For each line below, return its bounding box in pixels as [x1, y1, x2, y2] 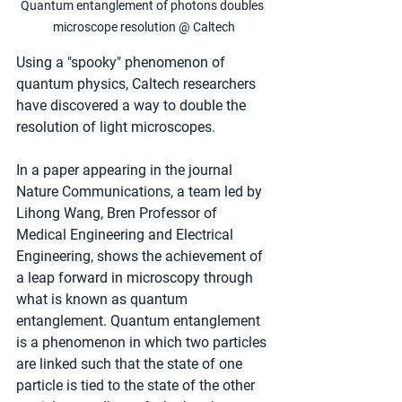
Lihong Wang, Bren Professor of [16, 205, 221, 223]
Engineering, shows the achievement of [16, 248, 267, 266]
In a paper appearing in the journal [16, 162, 236, 179]
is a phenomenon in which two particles [16, 334, 270, 352]
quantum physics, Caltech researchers [16, 75, 259, 93]
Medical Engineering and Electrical [16, 226, 237, 244]
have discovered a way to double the [16, 97, 249, 115]
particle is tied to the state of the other [16, 377, 258, 395]
